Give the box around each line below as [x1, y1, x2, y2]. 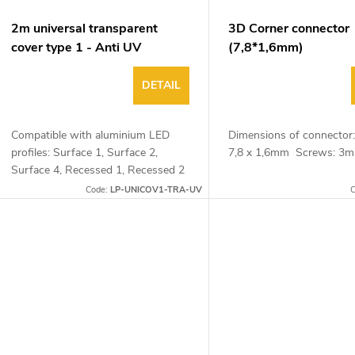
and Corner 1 [11, 179, 75, 195]
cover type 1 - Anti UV [11, 38, 141, 56]
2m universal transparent [11, 19, 158, 37]
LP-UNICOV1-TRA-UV [110, 183, 203, 196]
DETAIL [142, 77, 181, 93]
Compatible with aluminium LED [11, 127, 170, 143]
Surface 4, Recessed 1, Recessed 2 [11, 162, 185, 177]
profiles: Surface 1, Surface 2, [11, 144, 158, 160]
